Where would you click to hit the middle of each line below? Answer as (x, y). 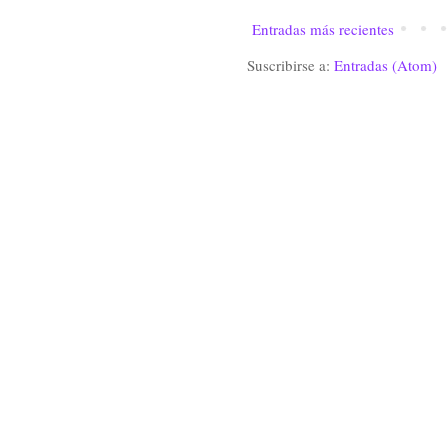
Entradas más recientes (323, 29)
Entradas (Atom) (385, 65)
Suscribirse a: (290, 65)
